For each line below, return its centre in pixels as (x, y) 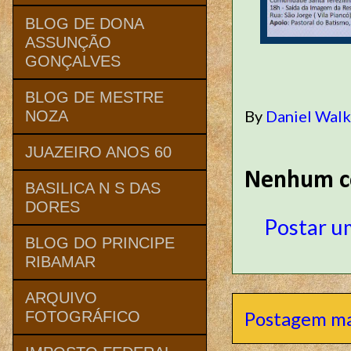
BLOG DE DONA (84, 23)
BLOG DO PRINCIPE (100, 242)
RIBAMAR (60, 261)
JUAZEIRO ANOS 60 (98, 152)
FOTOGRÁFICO (83, 316)
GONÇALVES (73, 61)
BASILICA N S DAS (93, 188)
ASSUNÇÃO (68, 42)
